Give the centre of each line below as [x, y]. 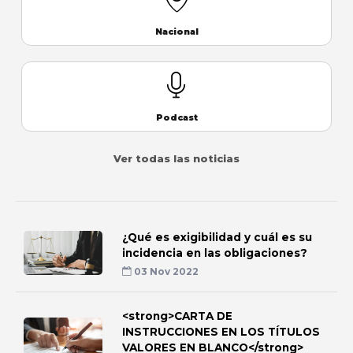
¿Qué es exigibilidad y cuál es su [217, 237]
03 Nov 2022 [165, 271]
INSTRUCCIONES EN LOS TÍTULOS [221, 331]
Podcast [176, 117]
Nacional [176, 32]
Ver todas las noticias [176, 158]
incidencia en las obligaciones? [215, 253]
